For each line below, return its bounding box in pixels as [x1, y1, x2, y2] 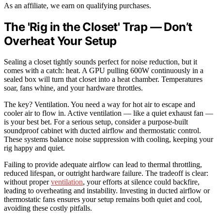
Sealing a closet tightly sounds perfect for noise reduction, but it [4, 57, 197, 66]
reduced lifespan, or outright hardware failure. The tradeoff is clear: [4, 169, 208, 177]
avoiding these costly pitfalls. [4, 203, 92, 212]
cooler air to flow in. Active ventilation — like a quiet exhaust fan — [4, 108, 213, 117]
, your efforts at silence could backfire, [83, 177, 200, 186]
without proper [4, 177, 51, 186]
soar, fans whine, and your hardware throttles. [4, 83, 143, 92]
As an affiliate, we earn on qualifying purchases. [4, 1, 151, 10]
